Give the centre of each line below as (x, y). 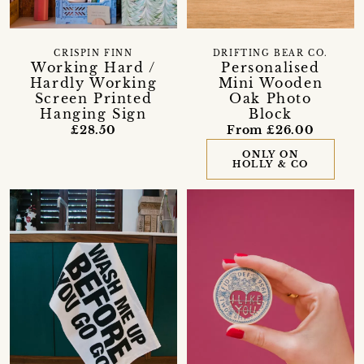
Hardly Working (93, 83)
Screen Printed (93, 99)
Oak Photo (271, 99)
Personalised (271, 68)
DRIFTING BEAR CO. (271, 54)
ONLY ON (271, 155)
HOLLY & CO (270, 165)
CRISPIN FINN (93, 54)
